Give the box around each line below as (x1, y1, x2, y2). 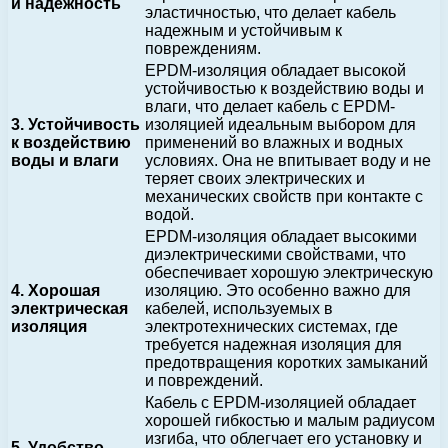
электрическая (11, 300, 128, 318)
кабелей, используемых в (145, 300, 333, 318)
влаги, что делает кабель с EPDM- (145, 98, 395, 116)
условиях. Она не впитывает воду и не (145, 152, 431, 170)
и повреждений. (145, 372, 263, 390)
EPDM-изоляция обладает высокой (145, 62, 406, 80)
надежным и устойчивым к (145, 22, 342, 40)
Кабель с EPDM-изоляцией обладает (145, 394, 416, 412)
